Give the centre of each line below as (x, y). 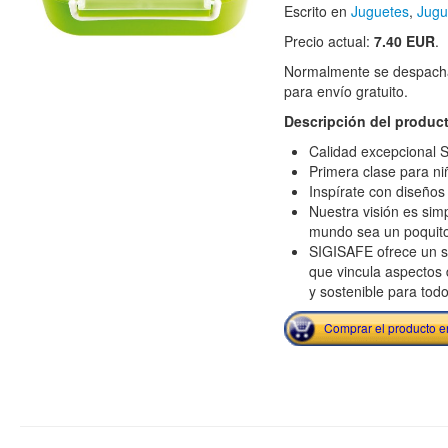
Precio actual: (328, 41)
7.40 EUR (404, 41)
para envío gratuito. (345, 91)
